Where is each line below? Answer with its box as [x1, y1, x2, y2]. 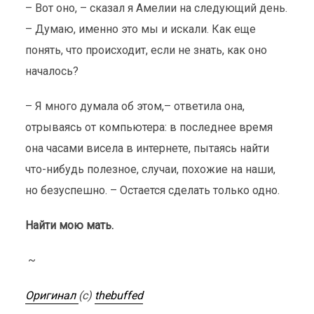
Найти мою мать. [25, 219, 114, 232]
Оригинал [25, 289, 78, 302]
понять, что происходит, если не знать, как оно [25, 43, 267, 57]
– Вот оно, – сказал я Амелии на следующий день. [25, 1, 287, 15]
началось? [25, 64, 78, 78]
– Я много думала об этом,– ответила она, [25, 100, 245, 113]
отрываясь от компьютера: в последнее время [25, 121, 273, 134]
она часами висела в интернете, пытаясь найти [25, 142, 269, 155]
